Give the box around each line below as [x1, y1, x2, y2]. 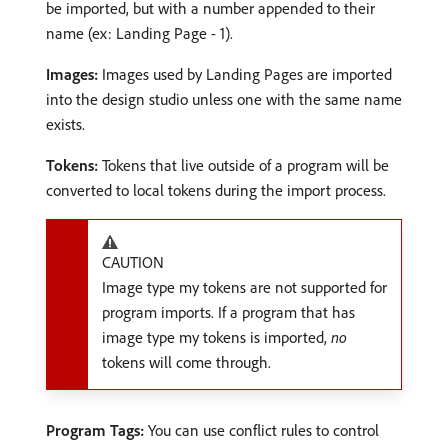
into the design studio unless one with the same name [46, 88, 402, 109]
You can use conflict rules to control [144, 419, 379, 440]
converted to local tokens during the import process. [46, 179, 386, 200]
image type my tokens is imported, [102, 326, 331, 347]
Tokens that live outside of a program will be [98, 154, 389, 175]
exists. [46, 113, 85, 134]
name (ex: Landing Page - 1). [46, 22, 233, 43]
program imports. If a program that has [102, 301, 355, 322]
